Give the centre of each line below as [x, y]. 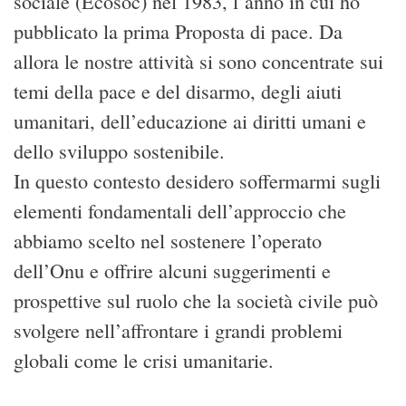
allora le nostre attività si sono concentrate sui [198, 61]
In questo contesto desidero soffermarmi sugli [197, 180]
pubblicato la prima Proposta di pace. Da [178, 31]
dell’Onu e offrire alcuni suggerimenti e [172, 270]
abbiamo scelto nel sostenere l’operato [168, 240]
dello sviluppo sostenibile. [119, 150]
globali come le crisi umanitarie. [144, 360]
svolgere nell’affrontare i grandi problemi [178, 330]
